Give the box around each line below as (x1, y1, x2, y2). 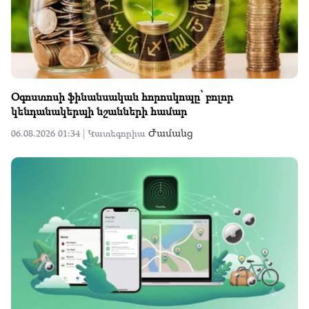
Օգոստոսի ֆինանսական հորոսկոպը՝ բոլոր (11, 88, 233, 104)
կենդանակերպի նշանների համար (11, 103, 187, 119)
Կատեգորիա (88, 126, 148, 139)
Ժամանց (148, 124, 192, 140)
